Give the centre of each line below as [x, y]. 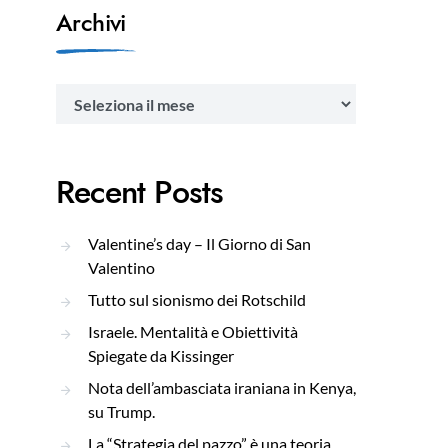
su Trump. [121, 411]
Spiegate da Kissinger [161, 355]
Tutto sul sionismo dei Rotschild [197, 299]
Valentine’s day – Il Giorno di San [199, 243]
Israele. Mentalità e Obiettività [193, 331]
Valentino [121, 267]
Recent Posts [140, 192]
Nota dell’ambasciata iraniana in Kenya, [222, 387]
